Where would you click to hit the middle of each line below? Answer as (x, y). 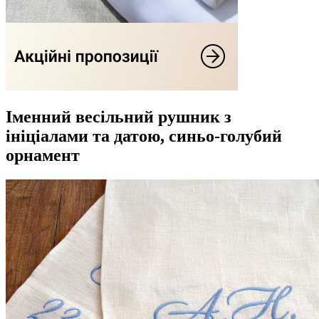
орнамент (43, 155)
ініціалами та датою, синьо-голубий (144, 136)
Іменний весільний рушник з (119, 116)
